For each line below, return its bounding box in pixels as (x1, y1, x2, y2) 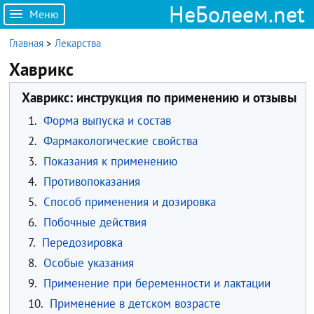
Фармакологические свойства (43, 133, 198, 149)
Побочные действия (43, 214, 146, 231)
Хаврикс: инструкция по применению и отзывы (22, 88, 297, 107)
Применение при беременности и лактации (43, 275, 271, 292)
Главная (9, 36, 44, 50)
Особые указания (43, 255, 134, 271)
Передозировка (41, 235, 123, 251)
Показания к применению (43, 153, 177, 170)
